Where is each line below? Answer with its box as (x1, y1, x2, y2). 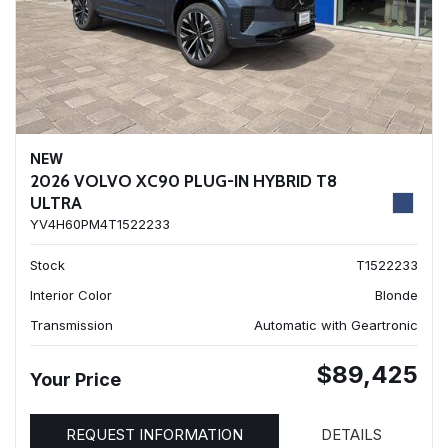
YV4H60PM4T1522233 (30, 216, 170, 232)
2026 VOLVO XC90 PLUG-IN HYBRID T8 (30, 171, 337, 191)
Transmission (30, 317, 113, 333)
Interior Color (30, 287, 112, 303)
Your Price (30, 369, 121, 390)
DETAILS (321, 425, 382, 444)
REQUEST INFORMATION (66, 425, 243, 444)
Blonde (375, 287, 418, 303)
